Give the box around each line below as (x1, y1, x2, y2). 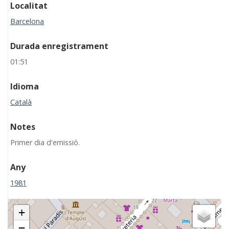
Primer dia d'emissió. (10, 137, 80, 147)
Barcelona (10, 16, 44, 26)
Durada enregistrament (10, 40, 108, 52)
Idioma (10, 80, 39, 92)
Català (10, 97, 32, 107)
